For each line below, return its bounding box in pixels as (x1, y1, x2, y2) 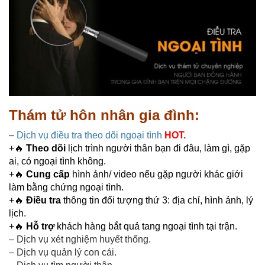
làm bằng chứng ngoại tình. (9, 182, 124, 192)
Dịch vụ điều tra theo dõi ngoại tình (17, 130, 162, 140)
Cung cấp (26, 169, 70, 179)
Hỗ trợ (26, 221, 54, 231)
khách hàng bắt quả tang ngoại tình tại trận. (54, 221, 237, 231)
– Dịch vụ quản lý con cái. (9, 247, 117, 257)
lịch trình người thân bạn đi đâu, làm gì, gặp (66, 143, 250, 153)
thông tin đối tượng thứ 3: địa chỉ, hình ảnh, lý (61, 195, 253, 205)
